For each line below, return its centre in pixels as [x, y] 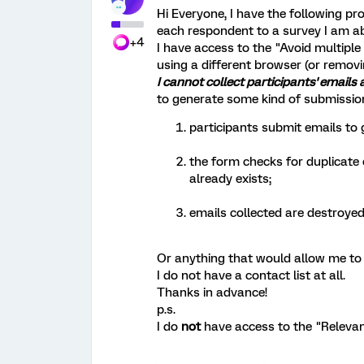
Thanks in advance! [212, 292]
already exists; [230, 179]
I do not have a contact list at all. [251, 275]
